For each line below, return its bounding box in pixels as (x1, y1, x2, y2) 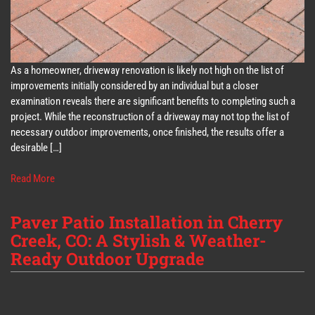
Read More (11, 172, 55, 186)
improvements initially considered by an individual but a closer (11, 79, 259, 92)
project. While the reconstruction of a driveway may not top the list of (11, 110, 290, 123)
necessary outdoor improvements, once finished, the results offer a (11, 125, 284, 139)
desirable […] (11, 141, 62, 154)
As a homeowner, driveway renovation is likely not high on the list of (11, 63, 284, 77)
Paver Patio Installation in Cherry (11, 210, 283, 233)
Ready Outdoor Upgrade (11, 247, 205, 270)
